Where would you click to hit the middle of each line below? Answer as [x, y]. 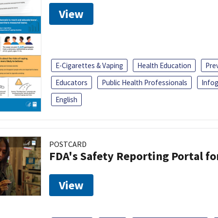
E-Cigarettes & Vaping [89, 65]
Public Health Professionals [145, 82]
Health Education [164, 65]
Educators [72, 82]
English [66, 99]
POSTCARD [68, 144]
